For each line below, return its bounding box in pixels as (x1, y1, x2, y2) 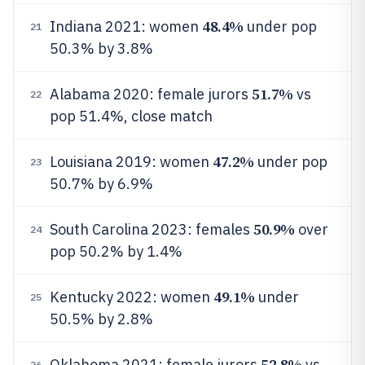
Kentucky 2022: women (50, 288, 213, 306)
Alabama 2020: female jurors (50, 85, 252, 103)
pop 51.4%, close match (50, 107, 213, 125)
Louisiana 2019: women (50, 152, 213, 171)
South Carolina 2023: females (50, 220, 253, 239)
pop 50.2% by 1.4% (50, 242, 182, 261)
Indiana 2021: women (50, 17, 202, 36)
